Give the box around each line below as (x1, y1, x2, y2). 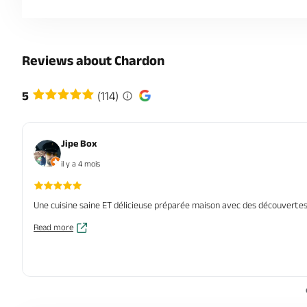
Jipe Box (61, 137, 97, 149)
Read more (34, 221, 73, 232)
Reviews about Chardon (22, 52, 164, 68)
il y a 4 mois (61, 158, 100, 168)
